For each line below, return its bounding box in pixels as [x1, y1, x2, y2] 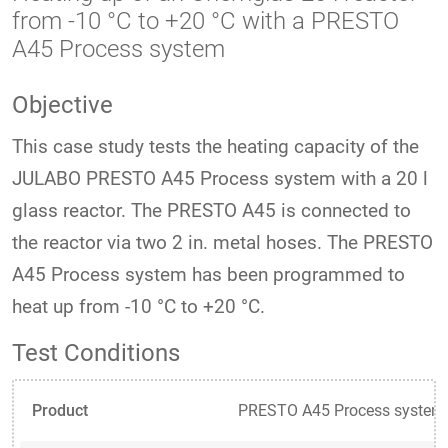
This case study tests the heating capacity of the [12, 134, 419, 158]
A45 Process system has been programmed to [12, 262, 405, 286]
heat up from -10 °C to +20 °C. [12, 294, 265, 318]
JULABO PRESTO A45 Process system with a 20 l [12, 166, 428, 190]
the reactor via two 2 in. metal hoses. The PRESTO [12, 230, 433, 254]
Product [32, 400, 88, 420]
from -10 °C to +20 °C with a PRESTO [12, 6, 399, 35]
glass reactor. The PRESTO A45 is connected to [12, 198, 411, 222]
